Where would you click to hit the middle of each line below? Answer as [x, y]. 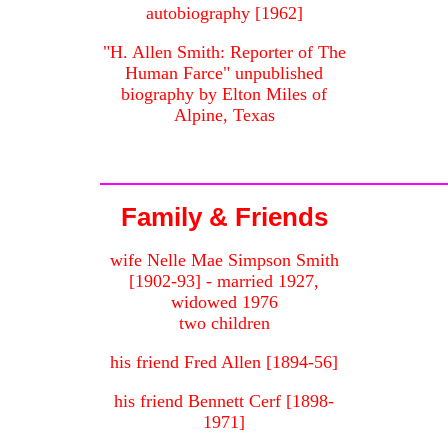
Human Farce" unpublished [224, 73]
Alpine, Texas [224, 115]
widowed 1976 [224, 302]
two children [224, 323]
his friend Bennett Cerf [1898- [224, 401]
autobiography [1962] [224, 13]
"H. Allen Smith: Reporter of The [224, 52]
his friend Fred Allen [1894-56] [224, 362]
